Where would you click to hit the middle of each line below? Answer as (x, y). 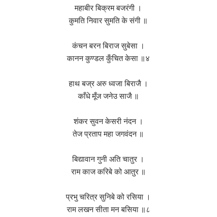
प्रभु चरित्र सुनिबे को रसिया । (108, 197)
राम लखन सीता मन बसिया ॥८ (108, 209)
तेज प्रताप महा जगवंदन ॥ (108, 134)
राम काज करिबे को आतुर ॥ (108, 172)
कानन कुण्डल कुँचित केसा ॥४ (108, 58)
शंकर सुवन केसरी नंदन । (108, 121)
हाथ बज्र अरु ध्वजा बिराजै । (108, 84)
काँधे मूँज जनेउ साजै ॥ (108, 96)
